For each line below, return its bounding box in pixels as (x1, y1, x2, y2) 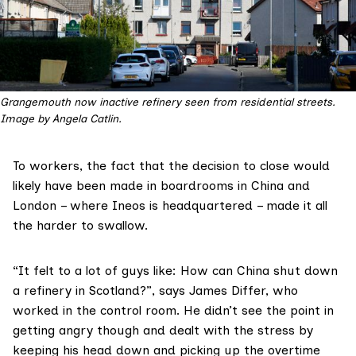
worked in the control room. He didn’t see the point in (13, 302, 334, 318)
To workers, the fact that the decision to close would (13, 157, 330, 173)
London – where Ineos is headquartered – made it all (13, 197, 327, 213)
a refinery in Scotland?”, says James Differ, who (13, 282, 298, 298)
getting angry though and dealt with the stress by (13, 322, 313, 338)
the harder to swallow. (13, 217, 148, 233)
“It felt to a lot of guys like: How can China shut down (13, 262, 338, 278)
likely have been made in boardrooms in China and (13, 177, 310, 193)
